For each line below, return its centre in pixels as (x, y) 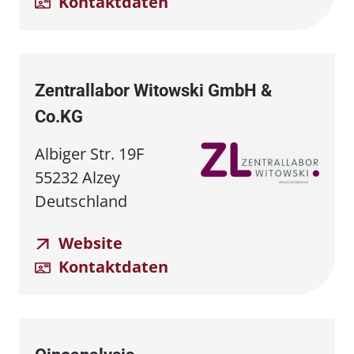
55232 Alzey (77, 177)
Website (88, 243)
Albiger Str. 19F (89, 153)
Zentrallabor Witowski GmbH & (153, 90)
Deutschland (81, 201)
